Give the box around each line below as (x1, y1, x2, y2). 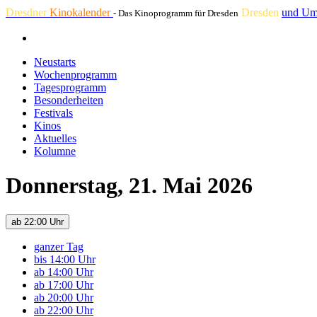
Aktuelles (34, 132, 76, 144)
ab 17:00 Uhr (34, 278, 93, 291)
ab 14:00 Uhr (34, 265, 93, 278)
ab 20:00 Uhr (34, 291, 93, 304)
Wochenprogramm (34, 69, 117, 81)
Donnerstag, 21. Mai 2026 (6, 173, 253, 199)
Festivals (34, 107, 73, 119)
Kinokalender (50, 6, 113, 18)
